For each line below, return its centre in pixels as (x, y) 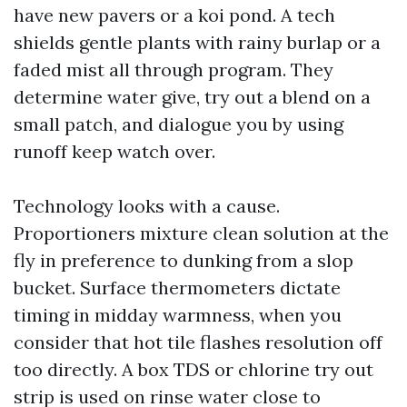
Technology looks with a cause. (147, 206)
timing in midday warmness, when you (178, 315)
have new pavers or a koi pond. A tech (174, 15)
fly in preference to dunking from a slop (184, 260)
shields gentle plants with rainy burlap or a (197, 42)
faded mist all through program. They (174, 69)
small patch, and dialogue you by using (179, 124)
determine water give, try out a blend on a (192, 97)
